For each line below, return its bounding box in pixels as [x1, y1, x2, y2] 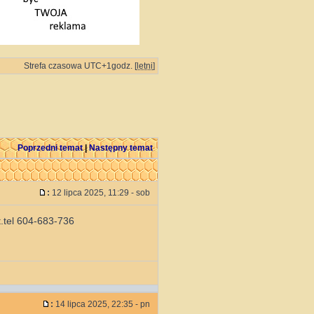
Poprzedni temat [18, 143, 83, 153]
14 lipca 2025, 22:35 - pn [53, 299, 152, 309]
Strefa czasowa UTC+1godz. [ [24, 61, 137, 71]
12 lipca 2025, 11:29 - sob [50, 188, 152, 198]
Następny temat [89, 143, 153, 153]
